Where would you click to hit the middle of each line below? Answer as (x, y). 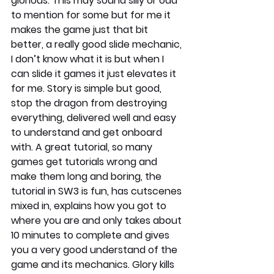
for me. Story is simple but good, (87, 88)
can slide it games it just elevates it (95, 73)
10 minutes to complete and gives (91, 235)
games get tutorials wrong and (85, 161)
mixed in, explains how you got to (90, 206)
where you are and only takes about (98, 220)
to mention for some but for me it (92, 15)
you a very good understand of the (95, 250)
